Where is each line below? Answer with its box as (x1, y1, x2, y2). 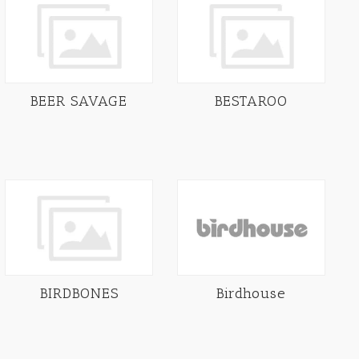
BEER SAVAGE (30, 92, 127, 111)
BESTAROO (215, 92, 288, 111)
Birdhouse (216, 284, 286, 302)
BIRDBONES (39, 284, 119, 302)
